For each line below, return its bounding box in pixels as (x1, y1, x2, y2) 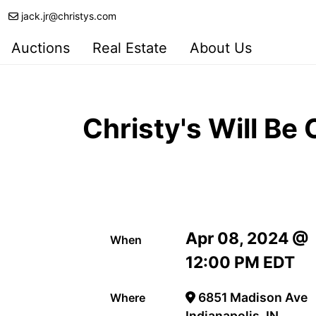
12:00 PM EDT (186, 253, 296, 273)
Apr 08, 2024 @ (186, 229, 310, 249)
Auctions (11, 39, 70, 56)
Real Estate (92, 39, 167, 56)
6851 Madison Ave (195, 290, 308, 305)
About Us (190, 39, 252, 56)
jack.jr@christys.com (21, 10, 116, 22)
